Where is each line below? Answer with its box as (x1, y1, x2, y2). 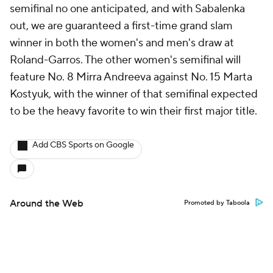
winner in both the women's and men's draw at (10, 36, 234, 50)
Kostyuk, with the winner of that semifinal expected (10, 87, 258, 101)
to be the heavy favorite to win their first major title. (10, 104, 260, 118)
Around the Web (10, 197, 83, 210)
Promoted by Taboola (184, 199, 250, 207)
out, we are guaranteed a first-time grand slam (10, 19, 233, 33)
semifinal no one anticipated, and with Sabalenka (10, 2, 245, 16)
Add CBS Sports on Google (32, 140, 134, 151)
